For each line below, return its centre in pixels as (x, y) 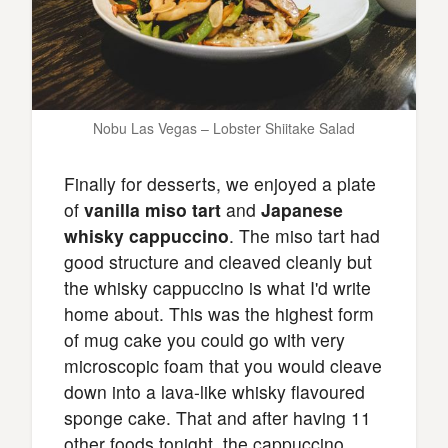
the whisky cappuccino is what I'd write (217, 287)
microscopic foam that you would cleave (223, 365)
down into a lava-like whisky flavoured (214, 391)
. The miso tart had (304, 235)
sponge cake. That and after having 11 (217, 417)
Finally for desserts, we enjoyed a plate (220, 183)
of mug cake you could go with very (204, 339)
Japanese (302, 209)
